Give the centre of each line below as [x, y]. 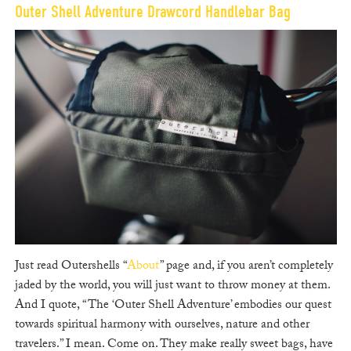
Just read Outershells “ [71, 267]
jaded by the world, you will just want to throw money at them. [172, 287]
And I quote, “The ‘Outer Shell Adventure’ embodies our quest [173, 306]
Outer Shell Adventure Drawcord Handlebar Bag [152, 12]
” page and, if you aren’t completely [246, 267]
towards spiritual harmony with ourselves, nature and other [162, 326]
